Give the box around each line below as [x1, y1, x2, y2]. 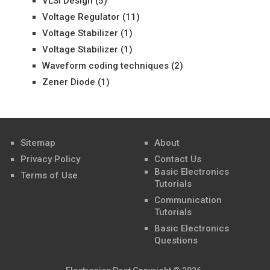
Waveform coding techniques [42, 60, 169, 71]
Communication [154, 195, 222, 206]
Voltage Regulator [42, 11, 120, 22]
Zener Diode [42, 77, 95, 87]
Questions [154, 235, 198, 246]
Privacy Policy [20, 154, 80, 165]
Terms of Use [20, 170, 78, 181]
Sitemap [20, 137, 55, 148]
